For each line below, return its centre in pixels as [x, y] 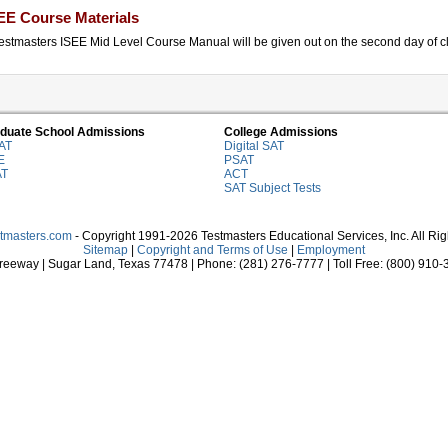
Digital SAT [254, 146]
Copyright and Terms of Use [212, 250]
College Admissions [281, 132]
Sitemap [105, 250]
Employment [331, 250]
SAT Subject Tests [272, 188]
